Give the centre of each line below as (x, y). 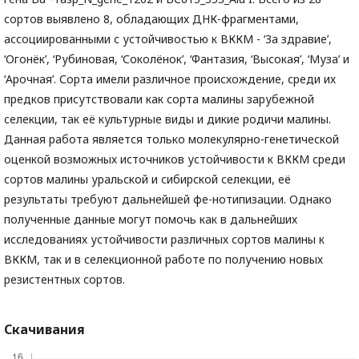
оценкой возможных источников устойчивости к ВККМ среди (175, 159)
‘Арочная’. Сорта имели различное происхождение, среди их (170, 79)
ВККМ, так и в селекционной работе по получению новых (163, 259)
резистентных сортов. (65, 279)
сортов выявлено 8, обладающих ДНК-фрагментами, (151, 19)
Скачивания (44, 329)
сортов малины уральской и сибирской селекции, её (147, 179)
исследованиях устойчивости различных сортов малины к (164, 239)
